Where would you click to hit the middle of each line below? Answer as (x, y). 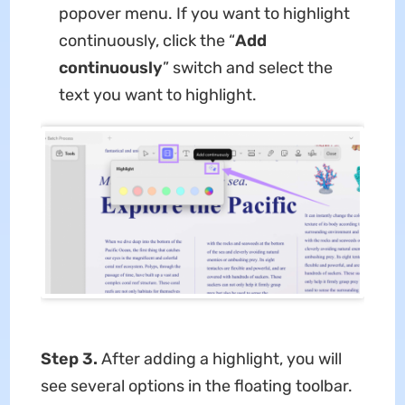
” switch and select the (247, 67)
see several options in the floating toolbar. (196, 386)
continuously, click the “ (146, 40)
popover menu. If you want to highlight (204, 13)
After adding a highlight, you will (221, 359)
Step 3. (71, 359)
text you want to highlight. (157, 94)
